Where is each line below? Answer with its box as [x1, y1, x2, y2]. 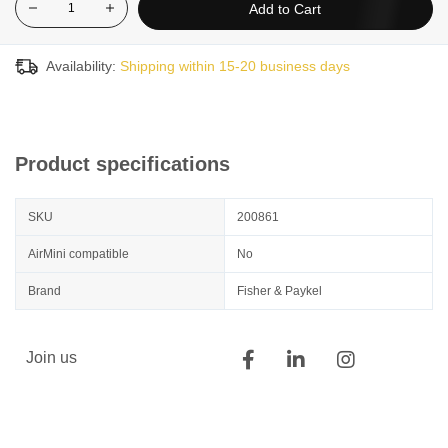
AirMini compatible [28, 247, 129, 261]
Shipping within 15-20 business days [120, 58, 350, 74]
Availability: [46, 58, 116, 74]
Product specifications [15, 153, 230, 175]
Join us [26, 349, 77, 367]
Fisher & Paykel [237, 284, 322, 298]
